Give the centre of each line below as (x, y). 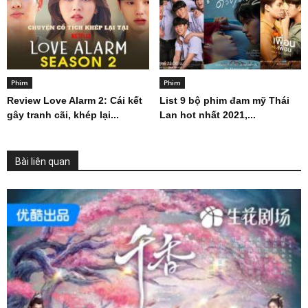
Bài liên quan (43, 162)
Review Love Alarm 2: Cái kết (75, 101)
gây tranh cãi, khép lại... (63, 115)
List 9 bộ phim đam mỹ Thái (224, 101)
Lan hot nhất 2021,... (207, 115)
